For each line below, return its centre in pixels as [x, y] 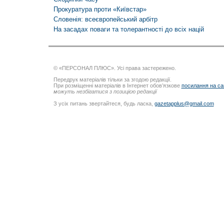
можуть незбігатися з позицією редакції [105, 92]
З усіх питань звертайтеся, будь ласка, [104, 103]
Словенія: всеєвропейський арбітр [105, 19]
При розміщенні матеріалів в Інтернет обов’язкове [117, 86]
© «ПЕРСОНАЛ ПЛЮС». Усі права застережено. [114, 68]
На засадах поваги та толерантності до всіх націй [128, 29]
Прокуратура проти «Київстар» [100, 9]
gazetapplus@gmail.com [184, 103]
